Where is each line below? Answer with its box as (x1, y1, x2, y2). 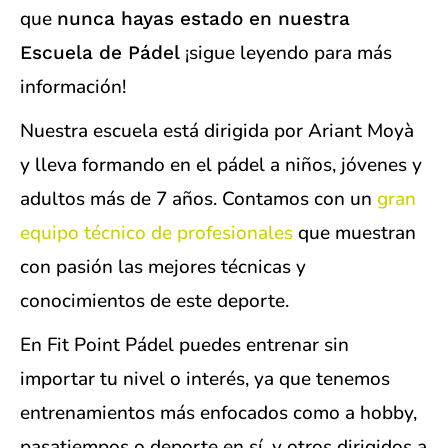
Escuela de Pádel (20, 41, 180, 65)
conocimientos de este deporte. (20, 288, 289, 315)
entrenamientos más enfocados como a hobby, (20, 400, 417, 427)
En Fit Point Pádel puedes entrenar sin (20, 332, 349, 359)
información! (20, 74, 126, 101)
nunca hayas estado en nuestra (57, 7, 350, 31)
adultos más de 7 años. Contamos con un (20, 186, 377, 213)
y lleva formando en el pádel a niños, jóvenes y (20, 152, 422, 179)
